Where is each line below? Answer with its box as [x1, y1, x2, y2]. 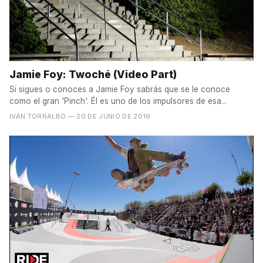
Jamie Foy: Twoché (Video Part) [9, 68, 177, 81]
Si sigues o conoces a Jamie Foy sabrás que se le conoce [9, 85, 230, 95]
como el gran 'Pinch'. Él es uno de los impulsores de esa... [9, 96, 227, 106]
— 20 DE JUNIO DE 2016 [68, 112, 151, 121]
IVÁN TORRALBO [9, 112, 66, 121]
